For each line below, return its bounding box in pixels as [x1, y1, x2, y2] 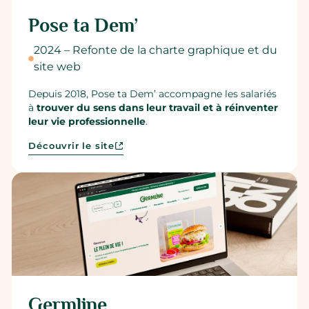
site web [34, 60, 81, 74]
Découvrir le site [28, 140, 115, 151]
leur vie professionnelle [28, 115, 146, 127]
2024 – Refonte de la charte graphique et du [34, 43, 278, 57]
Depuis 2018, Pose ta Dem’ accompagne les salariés [28, 88, 277, 99]
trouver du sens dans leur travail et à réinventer [37, 101, 279, 113]
